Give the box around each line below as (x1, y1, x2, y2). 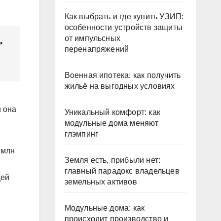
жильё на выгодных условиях (64, 82, 175, 90)
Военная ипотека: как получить (64, 71, 181, 79)
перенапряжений (64, 45, 129, 53)
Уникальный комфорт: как (64, 108, 161, 116)
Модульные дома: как (64, 204, 145, 212)
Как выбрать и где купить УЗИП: (64, 12, 184, 21)
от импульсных (64, 34, 121, 42)
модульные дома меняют (64, 119, 159, 127)
